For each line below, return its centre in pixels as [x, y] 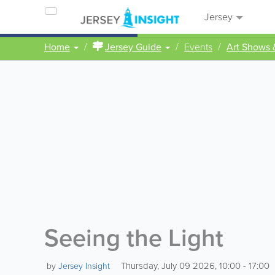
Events [198, 47]
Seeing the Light [134, 238]
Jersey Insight [84, 266]
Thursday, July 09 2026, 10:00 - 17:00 [194, 266]
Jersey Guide [133, 47]
